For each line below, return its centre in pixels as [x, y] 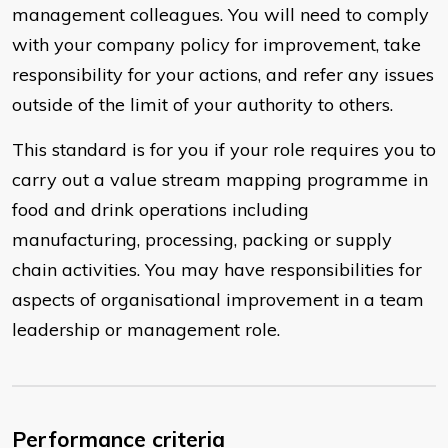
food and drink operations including [160, 210]
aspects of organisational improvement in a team [218, 300]
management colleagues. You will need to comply [220, 15]
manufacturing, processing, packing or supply [202, 240]
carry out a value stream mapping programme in [220, 180]
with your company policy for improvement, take [216, 45]
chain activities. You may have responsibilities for [217, 270]
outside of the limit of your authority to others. [202, 105]
